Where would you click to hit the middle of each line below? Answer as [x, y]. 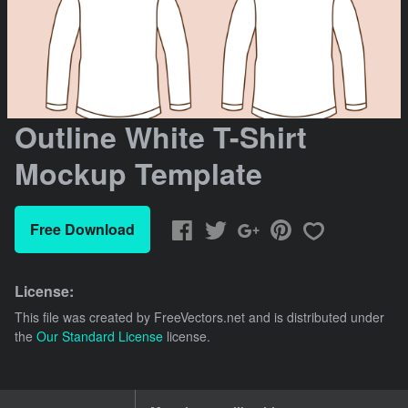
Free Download [82, 229]
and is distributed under [315, 317]
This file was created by [84, 317]
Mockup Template [138, 173]
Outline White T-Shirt [161, 137]
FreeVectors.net [199, 317]
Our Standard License [100, 337]
